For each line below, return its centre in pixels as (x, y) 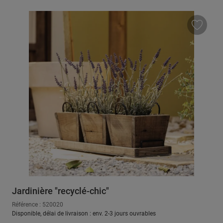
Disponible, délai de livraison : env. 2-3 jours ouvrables (84, 213)
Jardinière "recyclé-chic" (60, 191)
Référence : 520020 (38, 204)
